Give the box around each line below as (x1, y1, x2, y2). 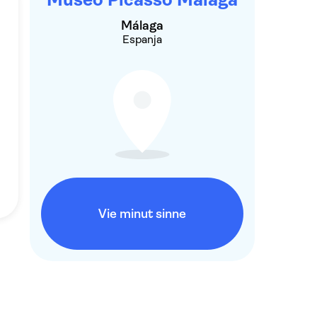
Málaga (120, 18, 163, 33)
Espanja (122, 33, 162, 46)
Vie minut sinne (98, 207, 186, 221)
